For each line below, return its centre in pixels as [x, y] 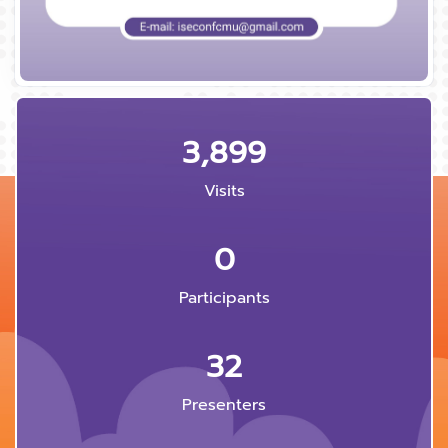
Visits [224, 191]
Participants [224, 298]
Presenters [224, 405]
